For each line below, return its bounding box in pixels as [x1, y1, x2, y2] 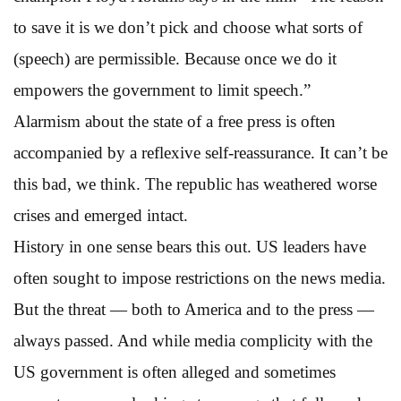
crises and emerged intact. [13, 205, 188, 225]
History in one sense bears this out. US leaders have [13, 236, 366, 256]
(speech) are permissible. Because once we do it [13, 48, 337, 68]
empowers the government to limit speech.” [13, 80, 311, 99]
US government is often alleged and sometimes [13, 362, 336, 381]
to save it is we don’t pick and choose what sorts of [13, 17, 363, 37]
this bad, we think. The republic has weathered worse [13, 174, 377, 193]
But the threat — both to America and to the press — [13, 299, 374, 319]
